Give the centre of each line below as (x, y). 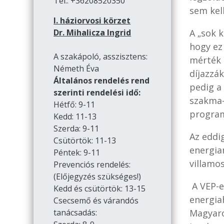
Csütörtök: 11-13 (85, 141)
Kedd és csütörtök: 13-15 (100, 189)
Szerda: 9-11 (76, 129)
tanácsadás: (75, 213)
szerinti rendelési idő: (97, 93)
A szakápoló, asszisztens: (101, 57)
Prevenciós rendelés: (92, 165)
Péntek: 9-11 (77, 153)
